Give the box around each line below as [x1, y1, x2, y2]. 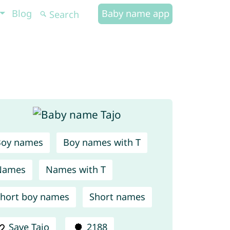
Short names [89, 190, 145, 203]
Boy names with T [63, 136, 141, 149]
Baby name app [101, 7, 169, 20]
